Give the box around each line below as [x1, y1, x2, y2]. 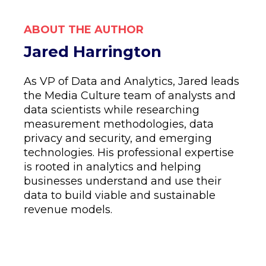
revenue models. [24, 203, 112, 216]
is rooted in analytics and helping [24, 160, 201, 173]
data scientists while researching [24, 103, 199, 116]
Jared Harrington [24, 42, 161, 61]
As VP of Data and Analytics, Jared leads [24, 75, 239, 88]
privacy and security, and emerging [24, 132, 212, 145]
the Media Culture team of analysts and [24, 89, 236, 102]
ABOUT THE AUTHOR [24, 23, 144, 36]
